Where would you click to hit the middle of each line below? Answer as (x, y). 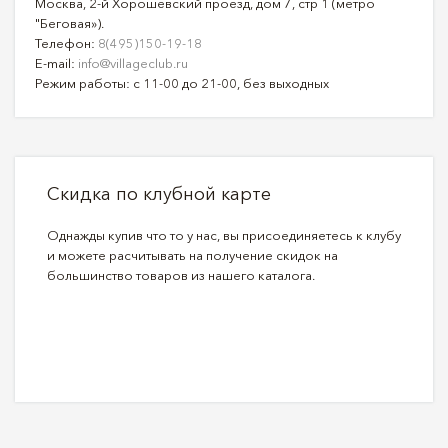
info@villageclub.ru (133, 62)
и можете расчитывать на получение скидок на (192, 254)
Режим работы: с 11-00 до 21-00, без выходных (182, 82)
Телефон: (66, 42)
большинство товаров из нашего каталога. (181, 274)
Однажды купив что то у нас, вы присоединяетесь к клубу (224, 234)
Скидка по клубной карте (159, 193)
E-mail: (56, 62)
